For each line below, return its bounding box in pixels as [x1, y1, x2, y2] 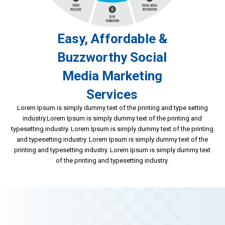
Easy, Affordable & [57, 31, 167, 46]
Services [86, 87, 138, 102]
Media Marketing [62, 68, 162, 83]
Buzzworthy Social [57, 50, 167, 65]
